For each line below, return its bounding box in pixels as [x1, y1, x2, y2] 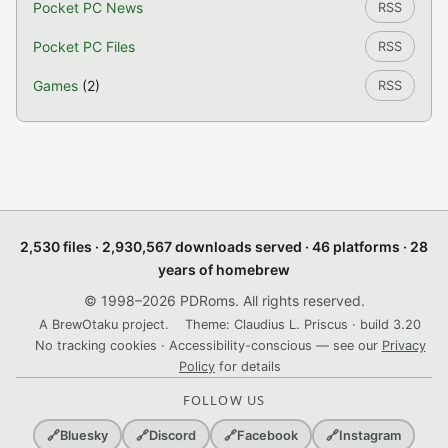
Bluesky [60, 428, 108, 443]
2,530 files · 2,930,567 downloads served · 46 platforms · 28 [20, 238, 428, 255]
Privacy [381, 338, 426, 353]
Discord [149, 428, 196, 443]
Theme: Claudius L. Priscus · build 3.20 [185, 317, 421, 332]
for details [215, 359, 281, 374]
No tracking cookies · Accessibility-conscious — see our [34, 338, 382, 353]
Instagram [339, 428, 401, 443]
